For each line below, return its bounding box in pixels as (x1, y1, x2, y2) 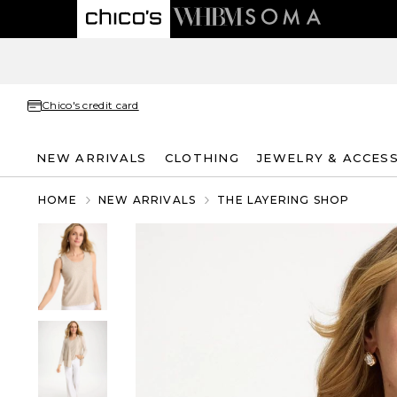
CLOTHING (164, 150, 240, 165)
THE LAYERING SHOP (217, 193, 350, 206)
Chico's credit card (42, 98, 139, 112)
